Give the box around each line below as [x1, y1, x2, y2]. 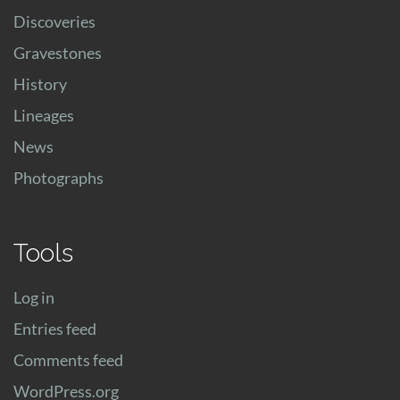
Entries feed [13, 319, 96, 339]
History [13, 74, 67, 95]
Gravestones [13, 43, 102, 63]
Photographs [13, 168, 104, 188]
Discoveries [13, 12, 96, 32]
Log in [13, 287, 54, 308]
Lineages [13, 105, 74, 126]
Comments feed [13, 350, 123, 371]
